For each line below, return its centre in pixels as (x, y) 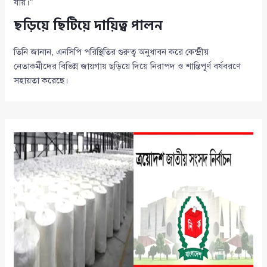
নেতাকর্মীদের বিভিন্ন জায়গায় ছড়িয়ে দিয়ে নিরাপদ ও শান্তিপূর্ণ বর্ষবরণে (128, 66)
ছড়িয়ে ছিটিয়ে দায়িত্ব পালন (89, 26)
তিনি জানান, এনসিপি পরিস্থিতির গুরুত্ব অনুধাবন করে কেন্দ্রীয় (111, 52)
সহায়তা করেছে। (41, 81)
